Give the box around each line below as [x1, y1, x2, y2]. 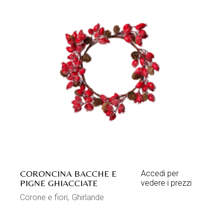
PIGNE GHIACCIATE [20, 178, 98, 189]
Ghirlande [72, 193, 105, 203]
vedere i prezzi [141, 178, 192, 188]
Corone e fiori [20, 193, 68, 203]
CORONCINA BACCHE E [20, 168, 117, 179]
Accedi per [141, 169, 179, 179]
